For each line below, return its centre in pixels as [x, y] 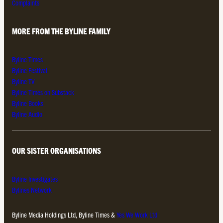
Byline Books [28, 103]
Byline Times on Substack [43, 92]
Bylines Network [32, 189]
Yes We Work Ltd [137, 214]
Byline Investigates [35, 178]
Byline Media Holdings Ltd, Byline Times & [64, 214]
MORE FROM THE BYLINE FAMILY [61, 31]
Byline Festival [30, 70]
